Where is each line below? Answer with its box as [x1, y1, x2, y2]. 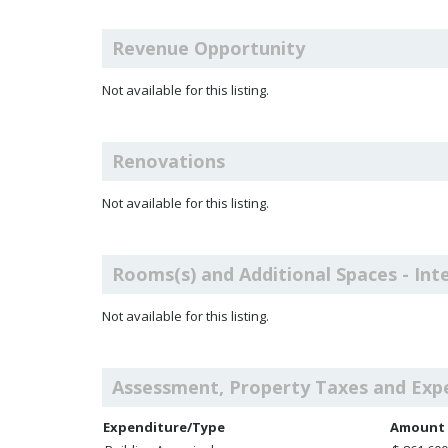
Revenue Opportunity [112, 36, 305, 60]
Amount [390, 418, 445, 436]
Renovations [112, 149, 225, 173]
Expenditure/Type [103, 418, 225, 436]
